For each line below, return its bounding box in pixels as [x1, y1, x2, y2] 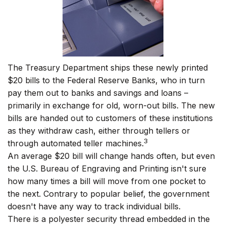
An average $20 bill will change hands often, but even [8, 151, 215, 161]
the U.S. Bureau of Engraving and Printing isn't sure [8, 163, 206, 174]
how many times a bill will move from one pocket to [8, 176, 206, 186]
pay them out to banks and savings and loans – [8, 88, 188, 98]
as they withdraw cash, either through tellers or [8, 126, 190, 136]
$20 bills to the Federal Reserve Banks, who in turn [8, 75, 205, 85]
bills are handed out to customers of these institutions [8, 113, 213, 123]
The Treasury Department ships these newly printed [8, 63, 208, 73]
